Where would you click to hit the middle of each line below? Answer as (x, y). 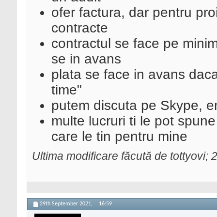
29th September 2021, (67, 204)
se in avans (86, 59)
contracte (80, 28)
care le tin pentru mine (119, 137)
